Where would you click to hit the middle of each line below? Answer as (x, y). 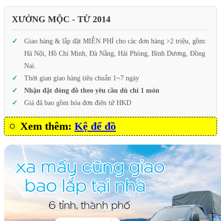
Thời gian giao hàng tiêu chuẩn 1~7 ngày (82, 78)
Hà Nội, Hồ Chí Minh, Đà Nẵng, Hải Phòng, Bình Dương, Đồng (115, 54)
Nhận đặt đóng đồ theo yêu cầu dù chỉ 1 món (92, 91)
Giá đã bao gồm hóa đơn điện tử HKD (78, 103)
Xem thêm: (47, 126)
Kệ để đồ (95, 126)
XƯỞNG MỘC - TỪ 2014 (61, 19)
